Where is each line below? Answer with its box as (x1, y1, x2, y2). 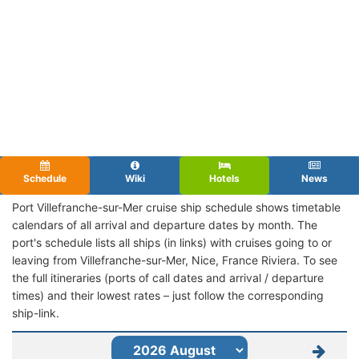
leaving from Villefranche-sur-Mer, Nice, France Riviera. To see (12, 252, 337, 267)
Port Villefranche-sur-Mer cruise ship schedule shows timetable (12, 200, 341, 214)
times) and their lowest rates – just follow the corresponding (12, 288, 324, 302)
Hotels (209, 171, 240, 184)
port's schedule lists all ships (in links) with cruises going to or (12, 235, 332, 249)
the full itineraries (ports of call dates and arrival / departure (12, 270, 324, 284)
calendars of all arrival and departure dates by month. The (12, 217, 317, 232)
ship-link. (12, 305, 59, 320)
